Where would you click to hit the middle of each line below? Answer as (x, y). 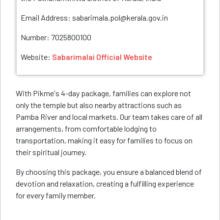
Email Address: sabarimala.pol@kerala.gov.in (94, 17)
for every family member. (56, 195)
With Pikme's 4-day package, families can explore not (103, 93)
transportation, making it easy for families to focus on (104, 140)
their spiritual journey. (51, 152)
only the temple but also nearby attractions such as (99, 105)
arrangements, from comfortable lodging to (86, 128)
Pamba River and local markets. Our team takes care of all (109, 117)
